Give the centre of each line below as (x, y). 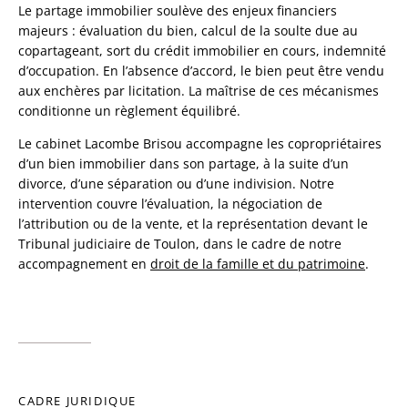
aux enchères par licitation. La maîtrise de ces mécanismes (199, 91)
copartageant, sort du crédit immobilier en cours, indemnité (202, 51)
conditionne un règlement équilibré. (129, 111)
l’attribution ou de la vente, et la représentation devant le (193, 224)
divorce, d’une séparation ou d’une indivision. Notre (176, 184)
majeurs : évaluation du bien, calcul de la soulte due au (188, 31)
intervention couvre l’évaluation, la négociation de (170, 204)
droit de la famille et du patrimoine (258, 264)
